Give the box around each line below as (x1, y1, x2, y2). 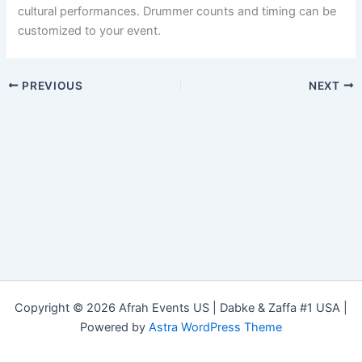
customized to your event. (18, 23, 162, 38)
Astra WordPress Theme (149, 320, 282, 335)
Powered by (80, 320, 149, 335)
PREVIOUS (19, 78, 83, 92)
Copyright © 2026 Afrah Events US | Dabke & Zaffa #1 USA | (15, 301, 347, 315)
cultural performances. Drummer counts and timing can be (18, 3, 337, 19)
